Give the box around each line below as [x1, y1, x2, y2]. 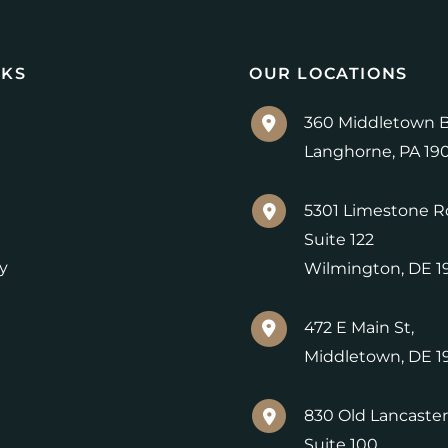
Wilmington [304, 259, 401, 279]
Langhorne [304, 142, 392, 162]
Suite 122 [304, 230, 374, 250]
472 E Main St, [304, 318, 414, 338]
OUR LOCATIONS [249, 64, 408, 84]
